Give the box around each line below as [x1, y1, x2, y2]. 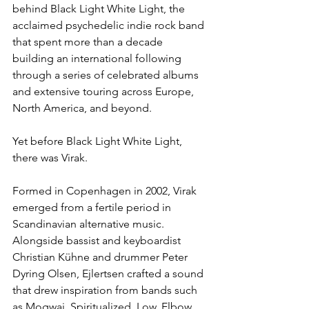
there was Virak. [12, 151, 88, 165]
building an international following [12, 52, 184, 66]
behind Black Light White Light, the [12, 2, 188, 16]
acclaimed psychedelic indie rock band [12, 19, 207, 32]
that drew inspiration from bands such [12, 283, 200, 297]
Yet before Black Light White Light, [12, 134, 185, 148]
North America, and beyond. [12, 101, 152, 115]
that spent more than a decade [12, 35, 166, 49]
